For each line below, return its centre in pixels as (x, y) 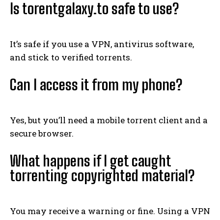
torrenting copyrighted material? (102, 175)
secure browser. (42, 133)
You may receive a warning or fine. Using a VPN (110, 211)
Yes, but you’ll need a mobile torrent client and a (109, 120)
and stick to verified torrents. (71, 57)
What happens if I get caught (90, 160)
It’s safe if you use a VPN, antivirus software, (102, 44)
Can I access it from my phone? (96, 84)
